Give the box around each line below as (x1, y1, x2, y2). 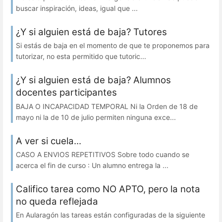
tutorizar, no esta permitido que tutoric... (16, 52, 146, 61)
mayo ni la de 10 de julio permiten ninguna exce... (16, 112, 176, 121)
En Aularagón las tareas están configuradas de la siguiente (16, 210, 205, 219)
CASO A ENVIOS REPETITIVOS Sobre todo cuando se (16, 150, 189, 159)
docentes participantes (16, 87, 117, 99)
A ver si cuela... (16, 135, 81, 147)
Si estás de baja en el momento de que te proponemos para (16, 41, 210, 50)
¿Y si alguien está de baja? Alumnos (16, 74, 171, 86)
